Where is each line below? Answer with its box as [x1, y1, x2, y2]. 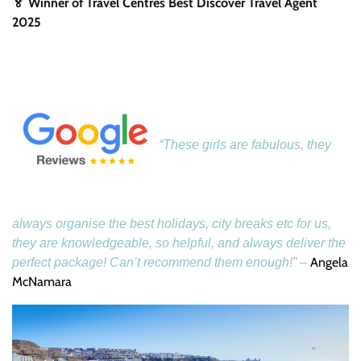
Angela [310, 254, 348, 270]
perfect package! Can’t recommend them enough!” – [12, 255, 310, 269]
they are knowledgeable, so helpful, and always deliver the [12, 235, 346, 250]
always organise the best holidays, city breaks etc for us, [12, 216, 331, 230]
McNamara [12, 273, 72, 289]
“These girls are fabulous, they [159, 137, 331, 151]
